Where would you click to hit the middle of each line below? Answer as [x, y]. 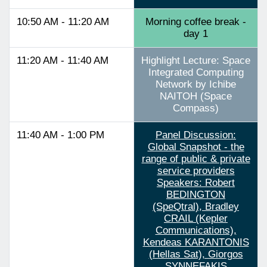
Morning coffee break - [196, 21]
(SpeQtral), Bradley [196, 206]
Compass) [196, 108]
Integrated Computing [196, 72]
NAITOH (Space [196, 96]
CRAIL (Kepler [196, 218]
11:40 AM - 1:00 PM [60, 135]
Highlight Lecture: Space [196, 60]
